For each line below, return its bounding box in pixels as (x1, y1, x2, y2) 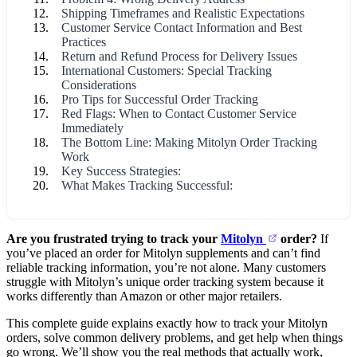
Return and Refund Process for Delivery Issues (61, 49, 297, 63)
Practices (61, 35, 106, 49)
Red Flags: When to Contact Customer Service (61, 107, 296, 120)
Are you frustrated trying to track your (6, 232, 221, 245)
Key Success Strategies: (61, 164, 181, 178)
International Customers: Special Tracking (61, 64, 272, 77)
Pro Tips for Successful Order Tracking (61, 92, 258, 106)
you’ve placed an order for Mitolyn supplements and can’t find (6, 246, 320, 260)
